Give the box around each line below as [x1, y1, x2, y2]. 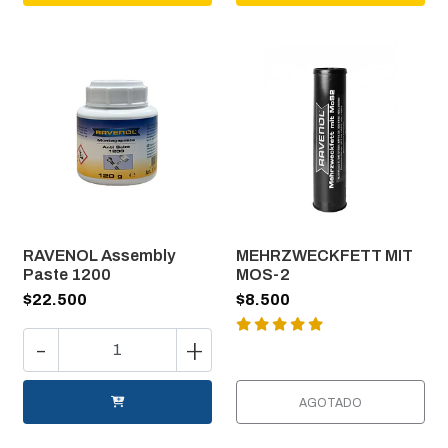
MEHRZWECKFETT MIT [236, 246, 413, 264]
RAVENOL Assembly [23, 246, 175, 264]
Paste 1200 [23, 265, 111, 283]
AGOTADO [299, 395, 362, 410]
